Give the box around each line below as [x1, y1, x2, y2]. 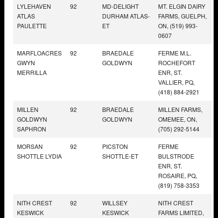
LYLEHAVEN [17, 1, 51, 10]
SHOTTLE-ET [102, 151, 138, 160]
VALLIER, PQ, [158, 77, 195, 86]
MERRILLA [17, 68, 47, 76]
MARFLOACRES [17, 48, 62, 57]
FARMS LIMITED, [158, 208, 204, 217]
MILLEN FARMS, [158, 105, 202, 113]
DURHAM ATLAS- [102, 11, 150, 20]
